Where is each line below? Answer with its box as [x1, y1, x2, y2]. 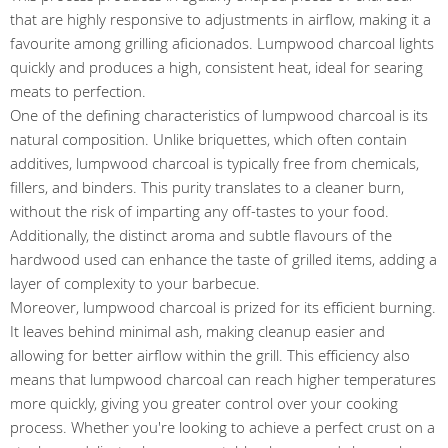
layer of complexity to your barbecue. [10, 273, 260, 293]
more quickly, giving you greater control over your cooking [10, 393, 398, 413]
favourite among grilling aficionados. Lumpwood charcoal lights [10, 33, 434, 53]
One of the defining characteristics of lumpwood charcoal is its [10, 105, 428, 125]
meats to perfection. [10, 81, 146, 101]
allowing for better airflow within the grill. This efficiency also [10, 345, 410, 365]
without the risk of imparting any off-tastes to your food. [10, 201, 389, 221]
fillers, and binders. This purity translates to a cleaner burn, [10, 177, 404, 197]
